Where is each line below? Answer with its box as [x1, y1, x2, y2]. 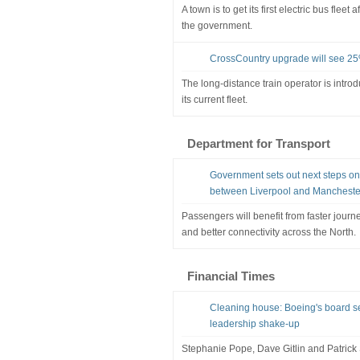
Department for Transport [186, 136, 330, 150]
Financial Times [186, 268, 275, 283]
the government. [181, 19, 252, 31]
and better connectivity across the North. [181, 226, 356, 238]
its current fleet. [181, 93, 247, 105]
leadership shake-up [209, 317, 300, 329]
